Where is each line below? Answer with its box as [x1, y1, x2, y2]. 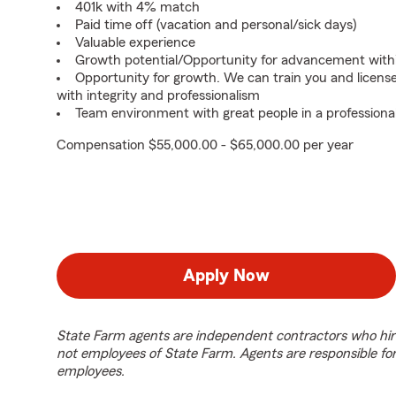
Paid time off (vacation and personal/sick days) [75, 18, 356, 32]
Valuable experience [75, 35, 195, 49]
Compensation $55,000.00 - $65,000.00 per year [57, 138, 354, 152]
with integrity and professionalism [57, 88, 260, 103]
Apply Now [183, 267, 270, 285]
